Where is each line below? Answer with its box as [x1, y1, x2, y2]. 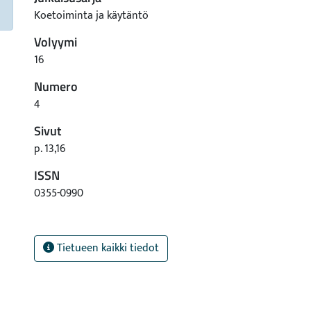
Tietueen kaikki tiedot [54, 239, 159, 258]
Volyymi [34, 33, 77, 51]
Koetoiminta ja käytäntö [34, 6, 149, 25]
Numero [34, 77, 78, 96]
